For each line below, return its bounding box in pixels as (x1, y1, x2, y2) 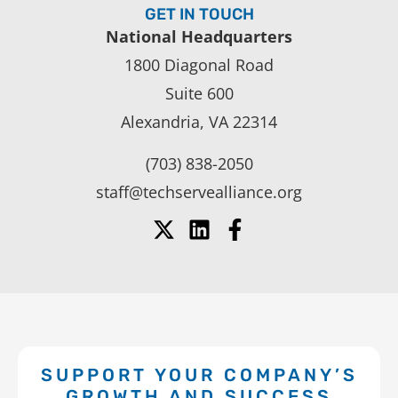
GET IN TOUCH (144, 4, 254, 25)
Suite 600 (164, 83, 234, 105)
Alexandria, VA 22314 (121, 111, 277, 133)
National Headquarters (106, 26, 292, 48)
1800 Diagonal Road (124, 54, 274, 76)
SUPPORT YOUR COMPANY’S (40, 364, 358, 386)
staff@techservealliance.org (96, 180, 302, 203)
